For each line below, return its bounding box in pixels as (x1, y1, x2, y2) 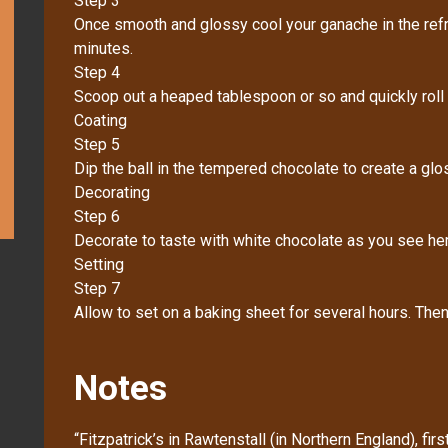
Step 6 (74, 206, 120, 226)
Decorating (74, 182, 150, 202)
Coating (74, 110, 127, 130)
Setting (74, 254, 124, 274)
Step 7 (74, 278, 120, 298)
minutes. (74, 38, 133, 58)
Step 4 (74, 62, 120, 82)
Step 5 (74, 134, 120, 154)
